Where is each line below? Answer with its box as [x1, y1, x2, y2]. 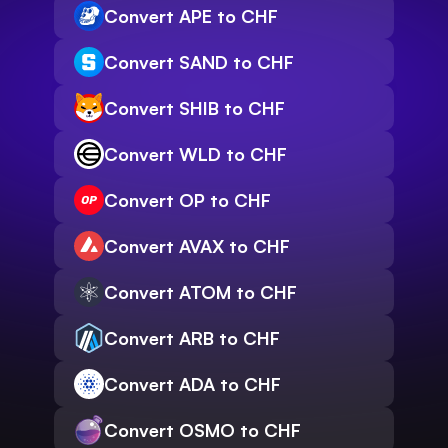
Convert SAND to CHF [104, 51, 294, 74]
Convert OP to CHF [104, 189, 271, 212]
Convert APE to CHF [104, 5, 278, 28]
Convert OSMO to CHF [104, 419, 301, 442]
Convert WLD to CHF [104, 143, 287, 166]
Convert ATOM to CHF [104, 281, 297, 304]
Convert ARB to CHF [104, 327, 280, 350]
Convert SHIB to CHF [104, 97, 285, 120]
